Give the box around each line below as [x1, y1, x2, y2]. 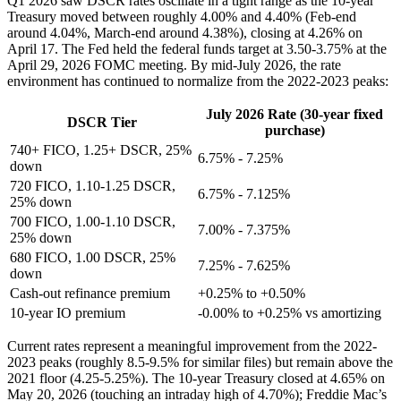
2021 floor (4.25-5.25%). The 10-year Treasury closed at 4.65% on [7, 370, 385, 386]
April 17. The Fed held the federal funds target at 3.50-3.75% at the [7, 40, 387, 56]
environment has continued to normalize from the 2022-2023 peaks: [7, 73, 388, 89]
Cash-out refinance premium [10, 285, 170, 301]
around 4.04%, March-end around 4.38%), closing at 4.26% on [7, 24, 363, 40]
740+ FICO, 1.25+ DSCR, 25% [10, 141, 192, 158]
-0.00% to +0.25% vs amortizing [198, 304, 381, 320]
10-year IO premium [10, 304, 125, 320]
